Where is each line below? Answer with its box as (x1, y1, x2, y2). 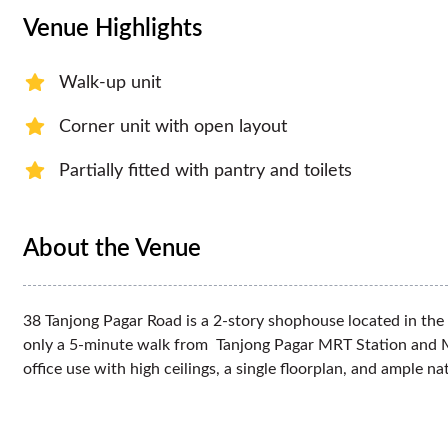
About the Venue (23, 236, 201, 261)
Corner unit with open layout (59, 117, 287, 136)
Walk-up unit (59, 73, 161, 92)
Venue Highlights (23, 16, 202, 41)
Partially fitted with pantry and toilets (59, 161, 352, 180)
